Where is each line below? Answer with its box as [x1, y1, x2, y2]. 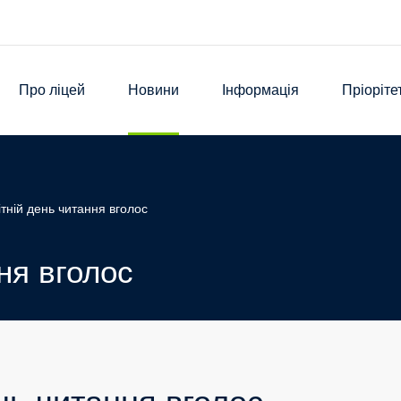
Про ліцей [19, 82, 85, 98]
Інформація [222, 82, 299, 98]
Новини [128, 82, 179, 98]
